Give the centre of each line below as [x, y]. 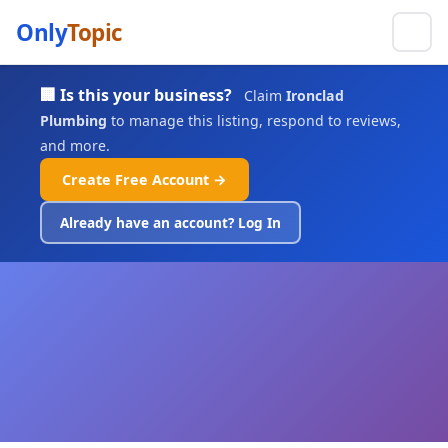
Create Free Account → [144, 179]
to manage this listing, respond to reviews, [254, 120]
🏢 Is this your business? [136, 95]
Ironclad [315, 95]
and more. [75, 145]
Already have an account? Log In [170, 222]
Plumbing [73, 120]
